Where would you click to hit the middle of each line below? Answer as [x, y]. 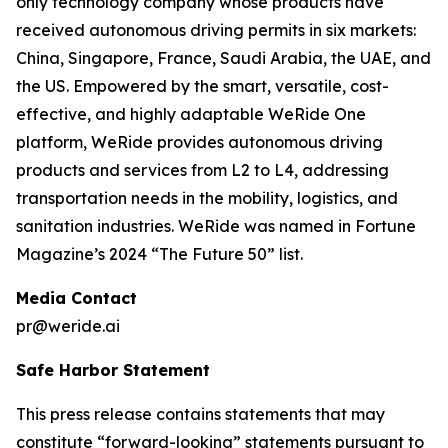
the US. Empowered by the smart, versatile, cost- [202, 86]
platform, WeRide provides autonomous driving [199, 142]
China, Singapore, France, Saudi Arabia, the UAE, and [223, 58]
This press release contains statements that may [200, 414]
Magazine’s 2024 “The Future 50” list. [159, 254]
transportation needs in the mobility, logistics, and [207, 198]
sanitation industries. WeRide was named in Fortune [216, 226]
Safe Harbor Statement [113, 370]
